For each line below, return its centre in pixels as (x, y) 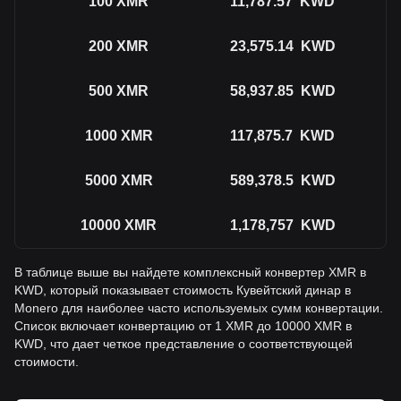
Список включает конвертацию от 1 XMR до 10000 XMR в (183, 326)
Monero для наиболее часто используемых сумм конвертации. (199, 308)
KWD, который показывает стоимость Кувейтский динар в (183, 290)
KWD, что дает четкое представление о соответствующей (183, 344)
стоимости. (47, 362)
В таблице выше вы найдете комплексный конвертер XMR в (190, 272)
